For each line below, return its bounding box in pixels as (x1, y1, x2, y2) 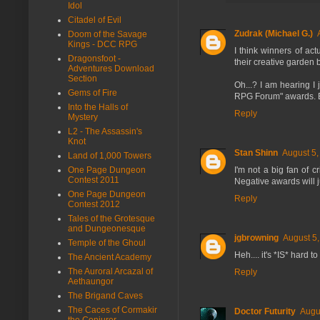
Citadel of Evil (68, 14, 121, 25)
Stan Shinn (234, 147, 278, 158)
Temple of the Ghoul (68, 237, 146, 248)
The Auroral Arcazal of (68, 266, 153, 276)
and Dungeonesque (68, 223, 146, 234)
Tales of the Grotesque (68, 213, 155, 224)
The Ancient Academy (68, 251, 151, 262)
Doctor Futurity (234, 306, 296, 316)
